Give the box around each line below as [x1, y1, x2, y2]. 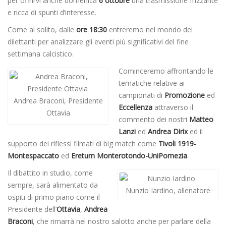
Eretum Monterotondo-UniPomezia [71, 151, 187, 161]
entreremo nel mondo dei [107, 25, 193, 35]
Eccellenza [119, 102, 152, 112]
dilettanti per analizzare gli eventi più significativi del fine [8, 37, 189, 47]
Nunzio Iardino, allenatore [126, 186, 210, 196]
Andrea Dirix [146, 127, 188, 137]
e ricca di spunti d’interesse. [8, 8, 96, 18]
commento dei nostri [119, 115, 189, 125]
